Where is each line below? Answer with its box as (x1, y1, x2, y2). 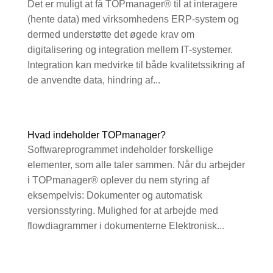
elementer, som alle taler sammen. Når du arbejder (27, 160, 245, 171)
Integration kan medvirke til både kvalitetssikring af (27, 60, 244, 71)
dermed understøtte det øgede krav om (27, 29, 194, 40)
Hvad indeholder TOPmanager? (27, 130, 166, 141)
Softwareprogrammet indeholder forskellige (27, 144, 213, 155)
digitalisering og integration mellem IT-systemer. (27, 44, 233, 55)
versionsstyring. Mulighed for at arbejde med (27, 205, 218, 216)
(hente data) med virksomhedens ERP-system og (27, 14, 239, 25)
